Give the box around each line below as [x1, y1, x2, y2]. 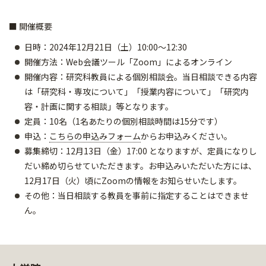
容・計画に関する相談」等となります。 [24, 100, 173, 112]
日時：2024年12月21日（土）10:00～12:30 [24, 41, 187, 53]
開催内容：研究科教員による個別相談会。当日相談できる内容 [24, 71, 257, 83]
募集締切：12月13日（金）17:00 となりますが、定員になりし [24, 145, 257, 157]
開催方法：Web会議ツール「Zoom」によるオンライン [24, 56, 232, 68]
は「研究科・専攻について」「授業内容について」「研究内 [24, 85, 249, 97]
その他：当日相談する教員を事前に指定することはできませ [24, 189, 249, 201]
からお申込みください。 [141, 130, 232, 142]
